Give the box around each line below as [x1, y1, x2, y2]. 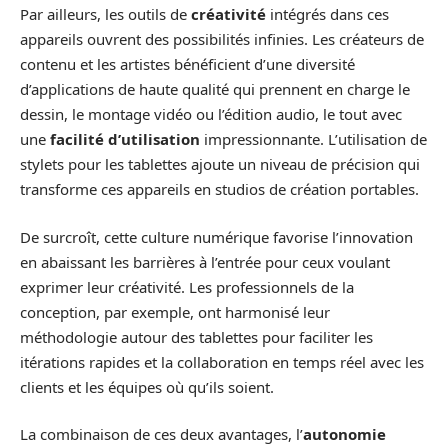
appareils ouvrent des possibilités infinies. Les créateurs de [20, 29, 424, 50]
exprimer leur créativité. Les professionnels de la [20, 276, 354, 297]
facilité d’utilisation [50, 129, 200, 150]
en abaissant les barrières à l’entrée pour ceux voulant [20, 251, 390, 272]
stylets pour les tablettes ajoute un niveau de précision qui [20, 154, 420, 175]
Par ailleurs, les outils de [20, 4, 191, 25]
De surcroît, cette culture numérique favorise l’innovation [20, 226, 413, 247]
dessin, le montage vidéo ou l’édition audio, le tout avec [20, 104, 402, 125]
